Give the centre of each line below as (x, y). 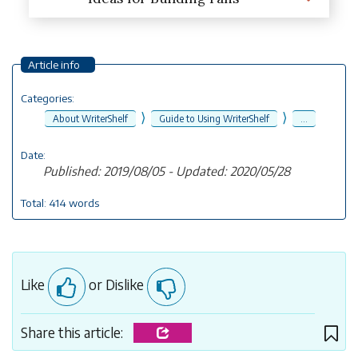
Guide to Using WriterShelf (214, 118)
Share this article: (73, 332)
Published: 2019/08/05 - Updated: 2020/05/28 (167, 170)
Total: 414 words (60, 202)
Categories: (47, 97)
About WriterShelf (90, 118)
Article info (54, 64)
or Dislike (116, 285)
